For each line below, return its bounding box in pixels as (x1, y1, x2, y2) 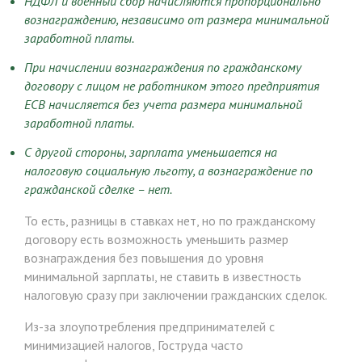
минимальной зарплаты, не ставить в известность (24, 267, 301, 284)
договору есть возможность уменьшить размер (24, 230, 288, 247)
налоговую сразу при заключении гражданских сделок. (24, 286, 327, 303)
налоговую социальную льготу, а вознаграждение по (24, 162, 313, 179)
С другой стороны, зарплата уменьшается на (24, 143, 277, 160)
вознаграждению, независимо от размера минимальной (24, 11, 329, 27)
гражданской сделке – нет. (24, 180, 172, 197)
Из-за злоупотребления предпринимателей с (24, 318, 275, 335)
